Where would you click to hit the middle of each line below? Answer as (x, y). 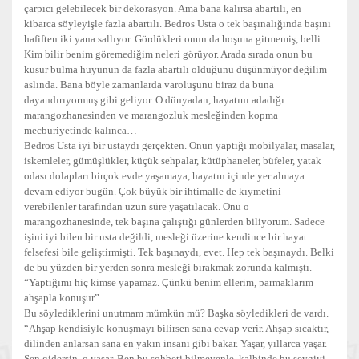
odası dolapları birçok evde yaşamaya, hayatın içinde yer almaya (164, 176)
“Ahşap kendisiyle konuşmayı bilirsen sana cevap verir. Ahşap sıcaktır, (176, 328)
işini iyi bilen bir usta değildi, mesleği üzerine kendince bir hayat (165, 237)
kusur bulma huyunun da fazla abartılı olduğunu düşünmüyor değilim (175, 69)
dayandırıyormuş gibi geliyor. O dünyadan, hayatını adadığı (154, 100)
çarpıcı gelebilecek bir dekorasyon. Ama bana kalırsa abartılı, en (163, 8)
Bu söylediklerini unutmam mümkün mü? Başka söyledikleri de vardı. (176, 313)
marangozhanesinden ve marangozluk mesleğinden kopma (151, 115)
